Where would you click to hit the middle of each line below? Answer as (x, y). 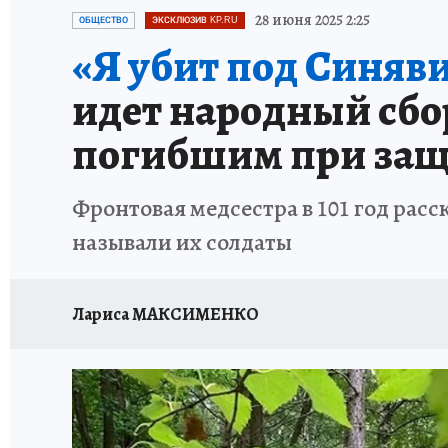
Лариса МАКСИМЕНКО (165, 313)
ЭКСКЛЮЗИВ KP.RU (195, 20)
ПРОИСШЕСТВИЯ (385, 12)
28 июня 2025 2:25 (312, 20)
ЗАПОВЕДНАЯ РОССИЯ (244, 12)
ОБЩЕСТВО (103, 20)
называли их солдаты (182, 242)
